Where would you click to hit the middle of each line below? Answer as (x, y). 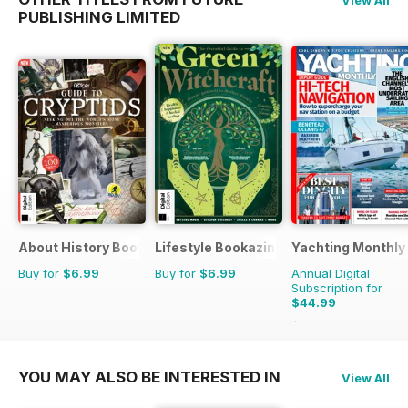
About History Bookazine (99, 247)
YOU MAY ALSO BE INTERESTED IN (149, 377)
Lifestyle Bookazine (219, 247)
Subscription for (337, 287)
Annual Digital (331, 273)
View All (366, 377)
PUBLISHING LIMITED (99, 17)
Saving (353, 326)
